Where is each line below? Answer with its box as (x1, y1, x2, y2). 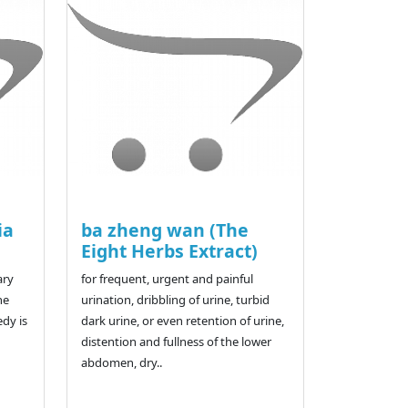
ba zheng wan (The (80, 218, 249, 243)
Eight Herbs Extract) (80, 239, 258, 264)
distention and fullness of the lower (80, 333, 271, 351)
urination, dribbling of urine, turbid (80, 291, 270, 309)
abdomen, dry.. (80, 354, 162, 372)
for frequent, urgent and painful (80, 270, 253, 288)
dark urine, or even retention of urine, (80, 312, 284, 330)
